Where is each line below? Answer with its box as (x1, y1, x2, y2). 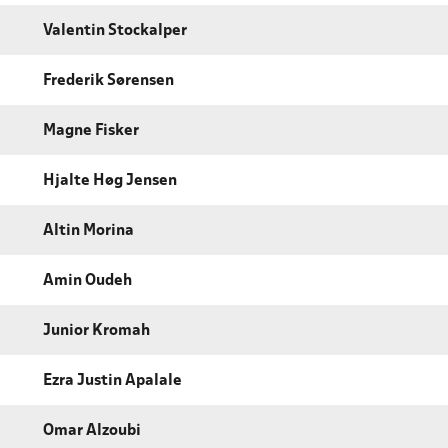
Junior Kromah (43, 323, 150, 338)
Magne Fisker (43, 123, 139, 138)
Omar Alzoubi (43, 423, 141, 438)
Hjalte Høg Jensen (43, 173, 177, 188)
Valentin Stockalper (43, 23, 187, 38)
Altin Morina (43, 223, 134, 238)
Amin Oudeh (43, 273, 132, 288)
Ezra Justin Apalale (43, 373, 182, 388)
